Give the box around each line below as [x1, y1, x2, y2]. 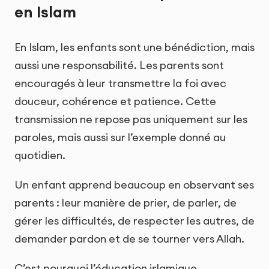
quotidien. [14, 148, 65, 162]
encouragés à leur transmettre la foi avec [14, 76, 226, 90]
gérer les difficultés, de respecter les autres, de [14, 213, 255, 228]
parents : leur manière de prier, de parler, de [14, 195, 237, 210]
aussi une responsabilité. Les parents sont [14, 58, 224, 72]
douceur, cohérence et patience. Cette [14, 94, 216, 108]
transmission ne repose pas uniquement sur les [14, 112, 247, 126]
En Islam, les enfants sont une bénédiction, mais [14, 40, 255, 54]
